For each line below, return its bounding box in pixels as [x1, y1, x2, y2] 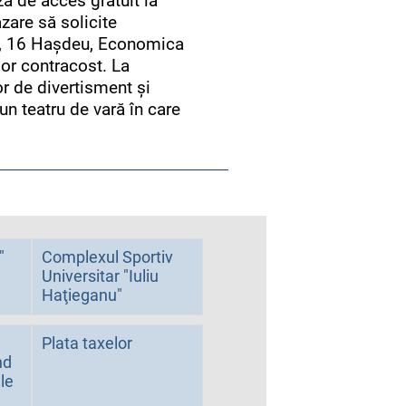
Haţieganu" [41, 285, 122, 304]
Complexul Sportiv [41, 247, 173, 266]
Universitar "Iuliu [41, 266, 159, 285]
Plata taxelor [41, 333, 132, 353]
